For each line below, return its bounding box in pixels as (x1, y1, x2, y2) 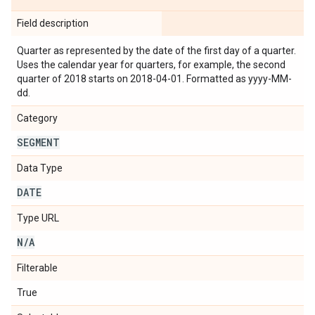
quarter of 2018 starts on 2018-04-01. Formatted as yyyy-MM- (17, 73, 292, 84)
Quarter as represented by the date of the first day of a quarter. (17, 45, 296, 56)
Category (17, 112, 58, 124)
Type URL (17, 212, 59, 224)
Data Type (17, 162, 63, 174)
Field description (17, 18, 89, 29)
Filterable (17, 262, 58, 274)
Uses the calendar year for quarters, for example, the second (17, 59, 285, 70)
